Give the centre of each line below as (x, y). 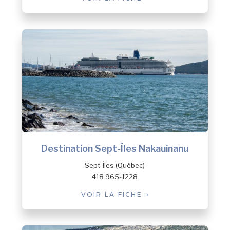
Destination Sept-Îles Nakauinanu (115, 148)
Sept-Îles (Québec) (115, 165)
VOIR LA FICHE (113, 194)
